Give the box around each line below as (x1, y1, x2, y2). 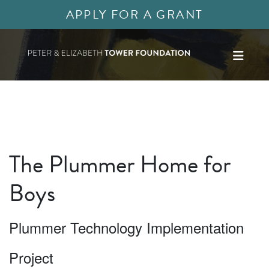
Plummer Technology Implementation (9, 217, 244, 238)
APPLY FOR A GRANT (65, 5, 204, 23)
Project (9, 247, 53, 268)
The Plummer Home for (9, 147, 231, 182)
